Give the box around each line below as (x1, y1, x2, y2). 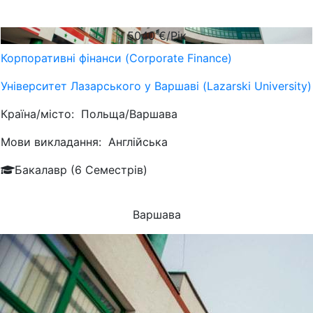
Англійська (108, 135, 168, 149)
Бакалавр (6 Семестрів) (15, 163, 147, 177)
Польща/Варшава (81, 107, 177, 121)
